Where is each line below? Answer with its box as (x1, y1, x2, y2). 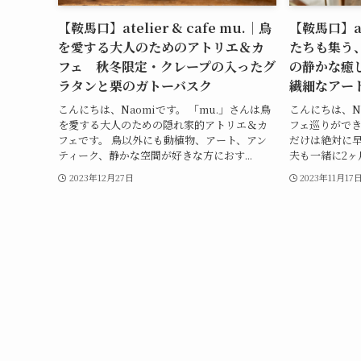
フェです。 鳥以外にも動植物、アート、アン (58, 131, 267, 147)
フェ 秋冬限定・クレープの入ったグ (58, 57, 276, 77)
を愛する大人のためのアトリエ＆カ (58, 38, 264, 57)
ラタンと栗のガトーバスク (58, 77, 212, 96)
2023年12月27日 (68, 170, 134, 184)
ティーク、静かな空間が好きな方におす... (58, 147, 252, 163)
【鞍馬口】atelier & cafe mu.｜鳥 (58, 19, 272, 38)
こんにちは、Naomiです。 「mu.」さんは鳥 (58, 101, 271, 117)
